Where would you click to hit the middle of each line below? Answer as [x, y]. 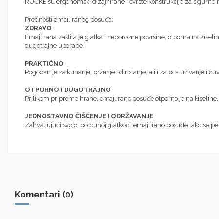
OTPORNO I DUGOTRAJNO [68, 89]
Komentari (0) [44, 194]
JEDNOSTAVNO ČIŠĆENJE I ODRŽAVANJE [89, 116]
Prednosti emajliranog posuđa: [69, 19]
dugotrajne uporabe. [54, 45]
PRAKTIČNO [44, 63]
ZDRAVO [38, 28]
